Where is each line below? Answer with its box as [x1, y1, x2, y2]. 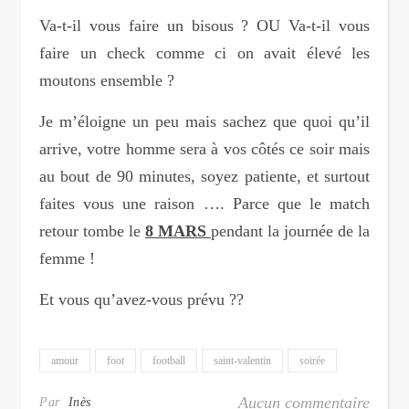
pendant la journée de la [211, 221, 370, 240]
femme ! [39, 248, 95, 267]
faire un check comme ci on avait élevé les [39, 43, 370, 62]
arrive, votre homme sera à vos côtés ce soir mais [39, 139, 370, 158]
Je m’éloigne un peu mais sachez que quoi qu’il [39, 111, 370, 131]
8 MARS [145, 221, 206, 240]
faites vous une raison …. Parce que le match [39, 194, 370, 213]
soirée [299, 353, 325, 367]
